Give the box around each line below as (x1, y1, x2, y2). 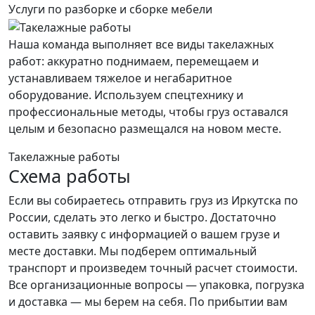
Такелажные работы (8, 148, 120, 165)
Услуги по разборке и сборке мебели (8, 1, 212, 18)
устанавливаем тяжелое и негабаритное (8, 70, 232, 86)
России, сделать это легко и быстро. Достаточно (8, 209, 276, 225)
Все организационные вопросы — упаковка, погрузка (8, 276, 304, 292)
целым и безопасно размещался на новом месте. (8, 120, 281, 136)
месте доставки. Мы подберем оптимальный (8, 243, 257, 259)
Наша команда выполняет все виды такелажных (8, 36, 274, 52)
